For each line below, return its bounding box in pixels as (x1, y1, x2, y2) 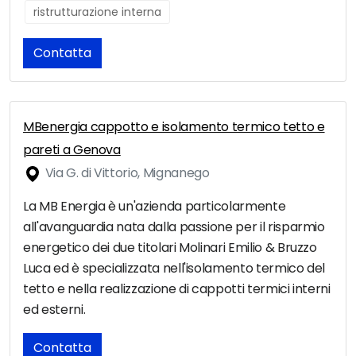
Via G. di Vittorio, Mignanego (42, 164, 210, 183)
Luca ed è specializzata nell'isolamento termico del (23, 259, 326, 278)
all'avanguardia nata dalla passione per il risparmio (23, 218, 325, 237)
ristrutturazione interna (33, 4, 161, 21)
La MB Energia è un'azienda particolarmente (23, 197, 286, 216)
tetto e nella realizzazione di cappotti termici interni (23, 280, 331, 299)
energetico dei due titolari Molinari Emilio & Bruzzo (23, 238, 317, 257)
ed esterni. (23, 300, 86, 319)
